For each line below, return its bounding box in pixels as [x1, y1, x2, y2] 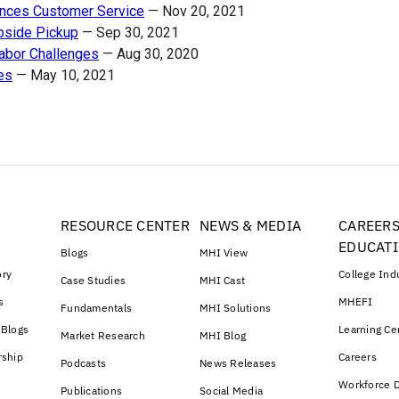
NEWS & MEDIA [199, 216, 301, 235]
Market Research [61, 329, 145, 343]
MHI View [199, 246, 248, 260]
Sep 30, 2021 [96, 24, 179, 42]
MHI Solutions [199, 301, 272, 315]
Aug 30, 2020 [117, 45, 199, 63]
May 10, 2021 [30, 67, 115, 85]
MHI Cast [199, 273, 245, 288]
